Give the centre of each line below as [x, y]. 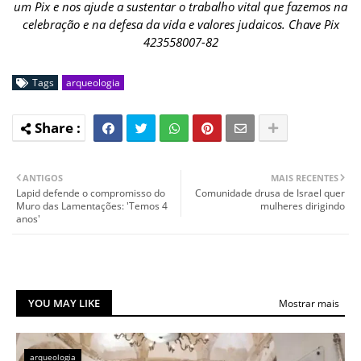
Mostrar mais [309, 303]
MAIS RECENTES [305, 178]
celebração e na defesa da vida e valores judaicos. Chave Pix [180, 25]
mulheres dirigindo [303, 206]
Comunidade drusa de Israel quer [270, 193]
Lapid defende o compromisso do [91, 193]
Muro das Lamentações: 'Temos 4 [92, 206]
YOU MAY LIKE [64, 303]
